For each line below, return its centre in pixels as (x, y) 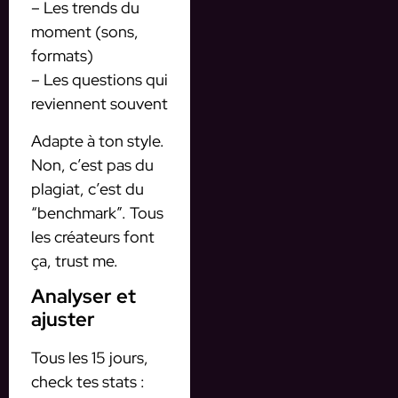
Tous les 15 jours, (90, 358)
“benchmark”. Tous (97, 212)
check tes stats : (88, 382)
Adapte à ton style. (98, 140)
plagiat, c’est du (88, 188)
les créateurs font (93, 236)
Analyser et (84, 297)
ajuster (63, 320)
